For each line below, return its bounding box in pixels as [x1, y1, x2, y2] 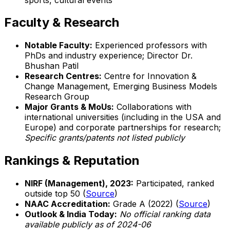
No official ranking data [120, 209, 210, 220]
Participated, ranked [133, 178, 214, 189]
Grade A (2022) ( [110, 199, 179, 209]
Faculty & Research [4, 15, 119, 30]
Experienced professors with [92, 40, 207, 51]
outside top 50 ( [25, 188, 86, 199]
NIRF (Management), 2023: [25, 178, 133, 189]
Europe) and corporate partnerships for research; [25, 122, 221, 133]
